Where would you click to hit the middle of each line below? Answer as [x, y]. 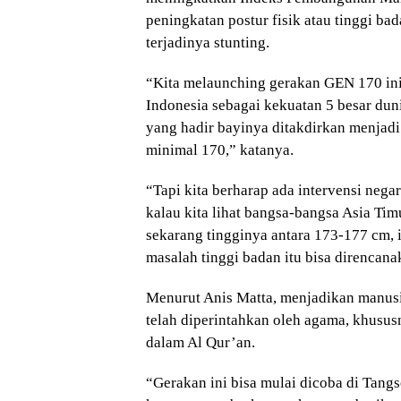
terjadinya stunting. [208, 43]
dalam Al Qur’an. [200, 343]
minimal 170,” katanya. [220, 150]
